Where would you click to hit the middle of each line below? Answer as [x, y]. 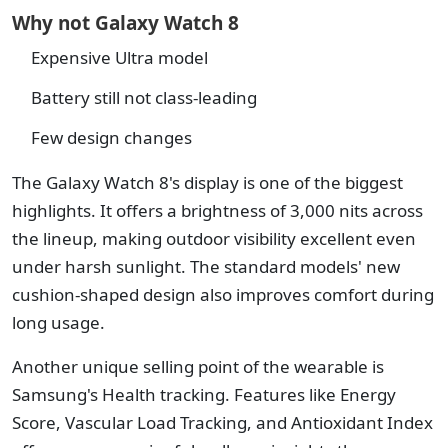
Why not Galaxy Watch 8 [125, 23]
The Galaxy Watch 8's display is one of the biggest [207, 182]
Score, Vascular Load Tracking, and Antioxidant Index [222, 422]
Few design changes [111, 137]
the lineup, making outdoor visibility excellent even [214, 238]
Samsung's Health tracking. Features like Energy [204, 394]
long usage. [58, 322]
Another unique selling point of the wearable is [198, 366]
